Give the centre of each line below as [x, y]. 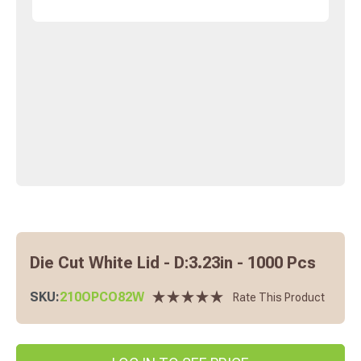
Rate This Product [279, 297]
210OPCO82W [102, 297]
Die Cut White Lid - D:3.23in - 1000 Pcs [173, 262]
